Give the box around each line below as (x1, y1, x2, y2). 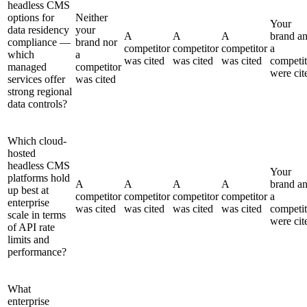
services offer (8, 73, 65, 85)
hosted (8, 147, 36, 159)
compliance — (8, 36, 71, 48)
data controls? (8, 97, 67, 110)
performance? (8, 245, 66, 258)
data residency (8, 23, 69, 36)
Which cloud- (8, 134, 66, 147)
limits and (8, 233, 49, 245)
